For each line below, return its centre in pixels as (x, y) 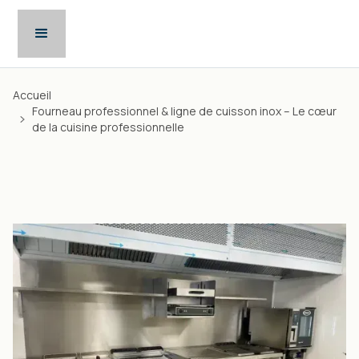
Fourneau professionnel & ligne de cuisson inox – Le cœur (184, 111)
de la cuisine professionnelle (108, 127)
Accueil (32, 95)
